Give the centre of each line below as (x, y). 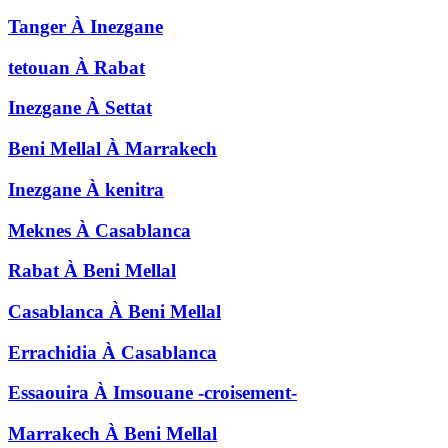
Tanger (37, 26)
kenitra (134, 189)
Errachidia (52, 352)
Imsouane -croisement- (205, 393)
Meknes (39, 230)
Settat (128, 108)
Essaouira (48, 393)
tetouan (39, 67)
